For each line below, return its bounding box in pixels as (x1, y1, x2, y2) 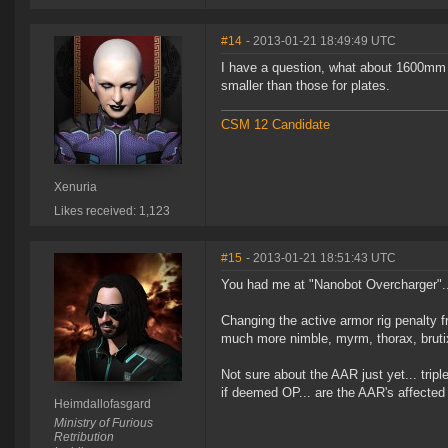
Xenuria (53, 180, 97, 195)
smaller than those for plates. (221, 78, 390, 94)
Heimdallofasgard (53, 397, 151, 412)
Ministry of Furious (53, 416, 153, 431)
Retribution (53, 430, 114, 445)
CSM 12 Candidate (221, 117, 330, 133)
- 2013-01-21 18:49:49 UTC (246, 34, 396, 49)
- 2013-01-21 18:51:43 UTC (246, 251, 396, 266)
